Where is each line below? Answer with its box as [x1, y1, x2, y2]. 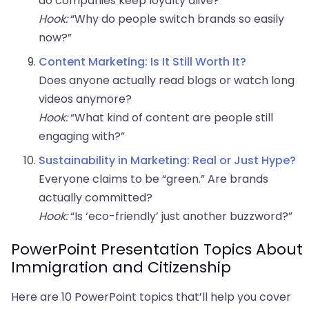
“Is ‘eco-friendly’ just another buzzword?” [68, 208, 292, 225]
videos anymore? [39, 91, 132, 108]
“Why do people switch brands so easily [68, 11, 284, 28]
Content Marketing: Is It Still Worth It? [39, 54, 246, 70]
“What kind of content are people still [68, 110, 273, 126]
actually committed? [39, 190, 152, 206]
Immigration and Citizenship [11, 257, 231, 279]
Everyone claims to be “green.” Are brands [39, 171, 268, 188]
